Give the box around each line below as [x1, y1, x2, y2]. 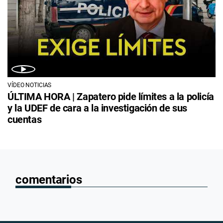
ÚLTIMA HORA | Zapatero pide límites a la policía [7, 91, 214, 103]
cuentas [7, 113, 42, 126]
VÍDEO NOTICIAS [7, 82, 52, 89]
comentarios [15, 173, 82, 187]
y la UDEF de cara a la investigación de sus [7, 102, 187, 114]
